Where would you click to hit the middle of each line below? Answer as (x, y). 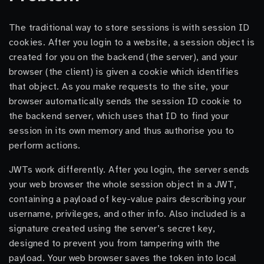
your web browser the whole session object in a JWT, (123, 184)
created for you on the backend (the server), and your (123, 57)
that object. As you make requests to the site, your (119, 87)
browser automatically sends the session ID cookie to (126, 101)
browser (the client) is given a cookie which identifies (124, 72)
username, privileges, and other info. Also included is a (127, 214)
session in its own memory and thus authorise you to (122, 131)
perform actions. (45, 146)
